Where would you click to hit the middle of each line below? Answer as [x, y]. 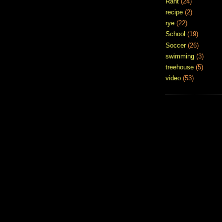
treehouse [180, 67]
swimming [180, 56]
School [175, 34]
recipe [174, 12]
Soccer [176, 45]
